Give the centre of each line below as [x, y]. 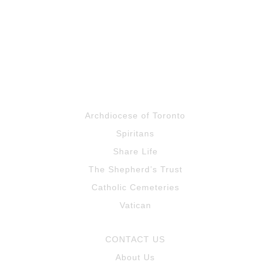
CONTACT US [135, 239]
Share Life [135, 151]
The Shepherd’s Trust [135, 169]
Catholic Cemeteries [135, 187]
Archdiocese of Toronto [135, 115]
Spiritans [135, 133]
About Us [135, 257]
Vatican [135, 205]
